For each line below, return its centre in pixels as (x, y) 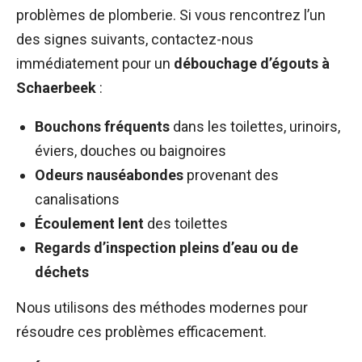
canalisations (77, 199)
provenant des (231, 175)
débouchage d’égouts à (252, 63)
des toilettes (186, 223)
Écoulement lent (89, 223)
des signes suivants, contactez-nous (135, 39)
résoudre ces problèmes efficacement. (141, 331)
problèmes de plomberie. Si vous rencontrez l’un (171, 15)
